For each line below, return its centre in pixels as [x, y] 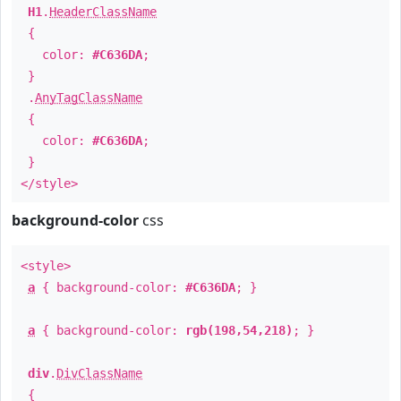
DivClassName [99, 373]
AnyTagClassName [89, 98]
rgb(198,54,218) [239, 330]
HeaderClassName [103, 12]
